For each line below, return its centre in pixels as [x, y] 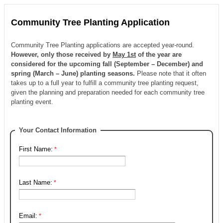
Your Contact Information [58, 130]
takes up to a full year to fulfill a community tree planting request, [105, 83]
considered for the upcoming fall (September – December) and [107, 64]
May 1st [124, 55]
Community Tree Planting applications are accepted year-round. [103, 45]
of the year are [159, 55]
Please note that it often [171, 73]
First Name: [36, 149]
